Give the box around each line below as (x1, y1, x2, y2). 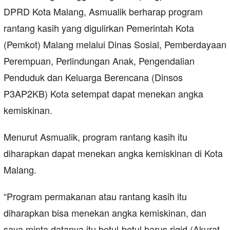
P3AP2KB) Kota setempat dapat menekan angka (4, 87, 203, 101)
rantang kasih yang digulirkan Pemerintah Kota (4, 21, 194, 35)
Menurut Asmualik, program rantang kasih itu (4, 130, 187, 144)
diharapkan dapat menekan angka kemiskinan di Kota (4, 146, 223, 160)
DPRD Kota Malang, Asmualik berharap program (4, 5, 203, 18)
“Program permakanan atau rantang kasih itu (4, 189, 187, 203)
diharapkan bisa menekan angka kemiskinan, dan (4, 206, 206, 220)
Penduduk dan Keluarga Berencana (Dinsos (4, 70, 183, 84)
